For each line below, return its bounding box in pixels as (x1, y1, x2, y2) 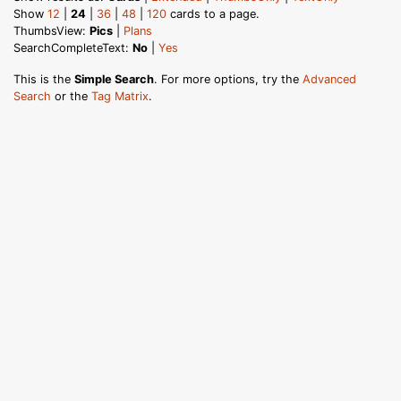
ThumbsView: (13, 23, 90, 38)
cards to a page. (166, 6, 260, 21)
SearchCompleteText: (13, 40, 132, 55)
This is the (13, 72, 74, 86)
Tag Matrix (91, 89, 149, 103)
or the (51, 89, 91, 103)
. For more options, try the (154, 72, 303, 86)
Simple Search (74, 72, 154, 86)
